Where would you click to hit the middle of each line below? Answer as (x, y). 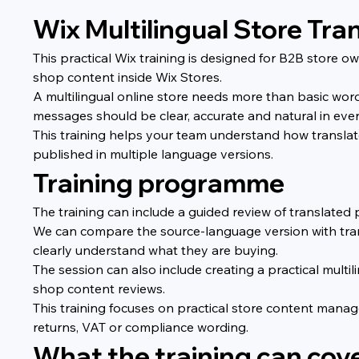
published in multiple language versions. (153, 153)
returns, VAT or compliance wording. (141, 327)
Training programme (159, 182)
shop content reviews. (99, 288)
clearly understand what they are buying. (156, 250)
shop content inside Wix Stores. (128, 77)
